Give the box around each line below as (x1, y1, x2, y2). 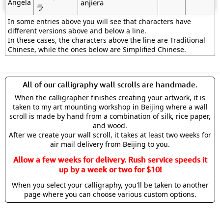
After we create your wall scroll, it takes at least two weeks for (9, 130, 211, 139)
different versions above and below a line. (8, 26, 146, 35)
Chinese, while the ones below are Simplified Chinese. (8, 45, 186, 54)
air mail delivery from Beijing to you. (50, 139, 170, 149)
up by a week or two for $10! (58, 165, 162, 174)
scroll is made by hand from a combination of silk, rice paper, (9, 111, 211, 121)
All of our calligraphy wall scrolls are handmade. (23, 80, 197, 89)
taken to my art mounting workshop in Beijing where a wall (12, 102, 208, 111)
